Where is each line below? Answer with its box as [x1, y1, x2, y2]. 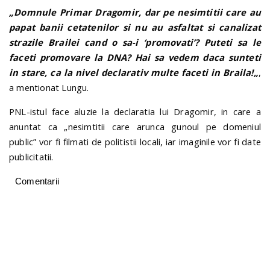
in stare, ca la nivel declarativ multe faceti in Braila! [9, 66, 254, 79]
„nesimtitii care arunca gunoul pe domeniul [64, 121, 261, 133]
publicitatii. [9, 151, 54, 163]
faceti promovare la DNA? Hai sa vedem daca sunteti [9, 51, 261, 64]
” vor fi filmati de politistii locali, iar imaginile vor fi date [33, 136, 261, 148]
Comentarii [15, 176, 59, 187]
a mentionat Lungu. [9, 81, 89, 94]
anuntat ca [9, 121, 64, 133]
